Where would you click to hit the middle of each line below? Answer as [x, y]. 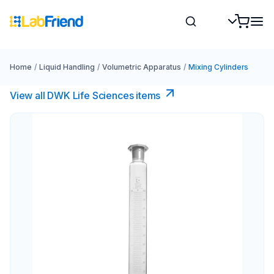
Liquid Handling [67, 67]
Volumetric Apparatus [141, 67]
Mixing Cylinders [218, 67]
